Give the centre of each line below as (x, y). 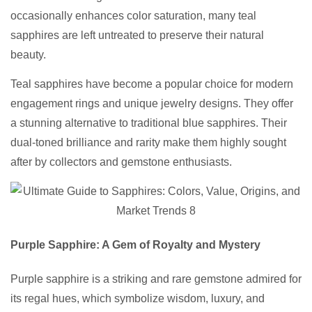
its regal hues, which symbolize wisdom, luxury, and (138, 299)
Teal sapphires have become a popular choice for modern (152, 84)
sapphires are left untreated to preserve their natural (137, 36)
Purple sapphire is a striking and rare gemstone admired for (156, 279)
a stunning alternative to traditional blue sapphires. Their (149, 123)
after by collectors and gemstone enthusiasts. (121, 162)
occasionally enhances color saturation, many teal (133, 16)
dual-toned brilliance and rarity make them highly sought (148, 143)
